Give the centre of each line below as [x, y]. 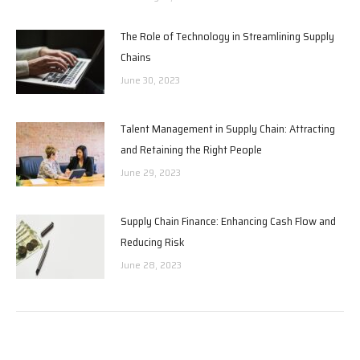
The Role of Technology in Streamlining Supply [227, 36]
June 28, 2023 [151, 264]
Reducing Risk [152, 241]
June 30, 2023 [150, 80]
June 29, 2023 [151, 172]
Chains [136, 57]
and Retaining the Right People [191, 149]
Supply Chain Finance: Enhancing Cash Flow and [228, 221]
